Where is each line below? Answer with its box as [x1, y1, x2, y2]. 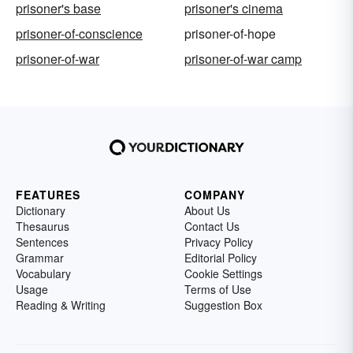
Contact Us [184, 218, 240, 235]
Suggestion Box [184, 297, 262, 314]
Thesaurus [16, 218, 69, 235]
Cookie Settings [184, 266, 262, 282]
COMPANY [184, 187, 245, 203]
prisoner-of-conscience [16, 24, 143, 43]
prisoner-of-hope [184, 24, 276, 43]
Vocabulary [16, 266, 71, 282]
